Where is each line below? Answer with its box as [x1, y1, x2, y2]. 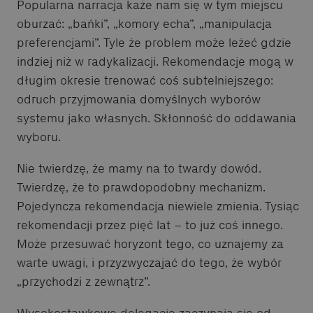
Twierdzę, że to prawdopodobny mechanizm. [17, 179, 265, 195]
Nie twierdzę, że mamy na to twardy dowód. [17, 160, 261, 176]
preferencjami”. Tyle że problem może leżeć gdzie [17, 34, 291, 50]
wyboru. [17, 129, 61, 145]
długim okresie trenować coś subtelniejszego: [17, 72, 273, 88]
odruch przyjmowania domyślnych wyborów [17, 91, 261, 107]
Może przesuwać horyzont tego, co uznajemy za [17, 235, 284, 252]
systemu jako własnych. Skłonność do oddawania [17, 110, 296, 126]
